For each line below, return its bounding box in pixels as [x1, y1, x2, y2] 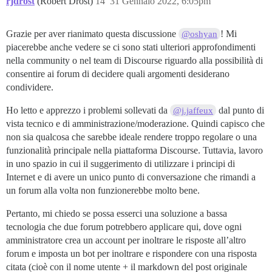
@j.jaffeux [173, 105, 214, 115]
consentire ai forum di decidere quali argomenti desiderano [6, 68, 229, 79]
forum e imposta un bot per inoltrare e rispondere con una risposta [6, 248, 257, 259]
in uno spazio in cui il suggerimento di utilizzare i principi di [6, 158, 235, 169]
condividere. [6, 81, 53, 92]
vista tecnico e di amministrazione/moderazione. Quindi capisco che [6, 118, 265, 129]
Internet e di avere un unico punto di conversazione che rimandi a [6, 171, 256, 182]
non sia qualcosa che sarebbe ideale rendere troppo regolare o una [6, 131, 257, 142]
